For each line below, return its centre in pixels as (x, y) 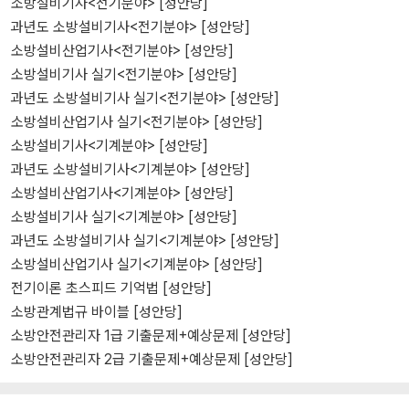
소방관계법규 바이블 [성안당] (97, 312)
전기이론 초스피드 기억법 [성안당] (111, 288)
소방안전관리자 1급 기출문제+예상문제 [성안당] (151, 336)
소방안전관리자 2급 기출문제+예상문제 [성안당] (152, 359)
